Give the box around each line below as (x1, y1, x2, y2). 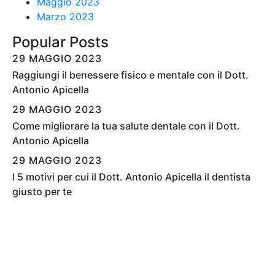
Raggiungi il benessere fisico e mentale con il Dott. (12, 69, 249, 82)
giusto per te (12, 185, 72, 198)
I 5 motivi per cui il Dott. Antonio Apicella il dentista (12, 171, 250, 184)
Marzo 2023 (37, 10, 94, 23)
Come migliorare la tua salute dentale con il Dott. (12, 120, 240, 133)
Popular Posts (12, 33, 109, 52)
